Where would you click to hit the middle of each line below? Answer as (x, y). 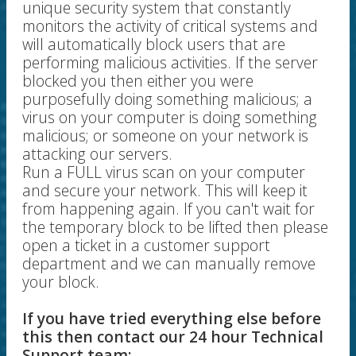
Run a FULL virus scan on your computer (164, 172)
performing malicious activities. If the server (170, 62)
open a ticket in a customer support (146, 245)
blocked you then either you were (138, 81)
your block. (61, 282)
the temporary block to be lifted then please (175, 227)
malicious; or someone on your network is (165, 135)
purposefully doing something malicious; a (167, 99)
